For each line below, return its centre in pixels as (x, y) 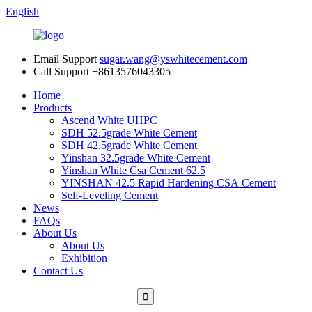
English (22, 11)
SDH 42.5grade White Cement (129, 145)
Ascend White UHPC (109, 120)
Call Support (61, 71)
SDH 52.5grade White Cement (129, 133)
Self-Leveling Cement (110, 195)
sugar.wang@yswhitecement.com (173, 59)
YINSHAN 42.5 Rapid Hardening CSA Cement (169, 183)
